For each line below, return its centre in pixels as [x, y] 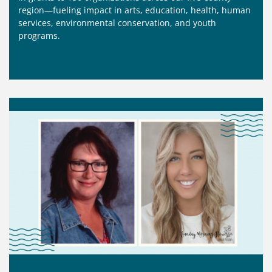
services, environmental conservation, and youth [117, 23]
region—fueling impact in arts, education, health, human [134, 10]
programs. [39, 36]
